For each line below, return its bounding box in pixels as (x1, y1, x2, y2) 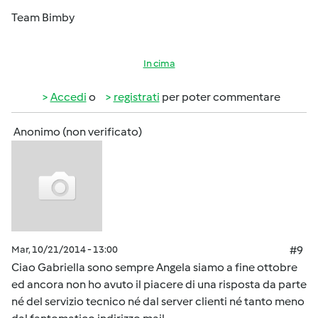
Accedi (50, 90, 87, 104)
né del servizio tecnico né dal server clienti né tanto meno (11, 295, 305, 308)
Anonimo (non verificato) (13, 125, 142, 138)
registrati (113, 90, 160, 104)
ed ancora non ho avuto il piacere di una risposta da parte (11, 278, 307, 291)
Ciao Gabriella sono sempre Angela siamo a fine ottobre (11, 261, 297, 274)
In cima (143, 57, 175, 70)
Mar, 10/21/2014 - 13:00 (11, 243, 118, 256)
